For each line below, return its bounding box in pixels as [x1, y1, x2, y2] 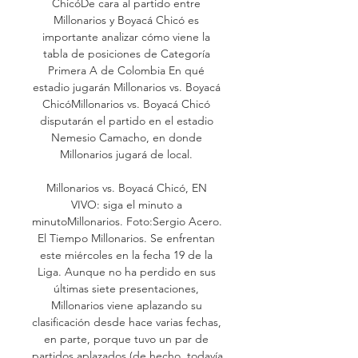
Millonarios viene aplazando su [50, 297, 202, 312]
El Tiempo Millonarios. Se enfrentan [38, 230, 215, 245]
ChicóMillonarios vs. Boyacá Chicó [42, 96, 210, 111]
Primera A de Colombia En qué [48, 62, 205, 78]
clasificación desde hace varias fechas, [32, 314, 221, 329]
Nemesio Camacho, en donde [50, 129, 202, 145]
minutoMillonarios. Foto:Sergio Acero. [32, 213, 222, 229]
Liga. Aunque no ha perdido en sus [37, 264, 216, 279]
